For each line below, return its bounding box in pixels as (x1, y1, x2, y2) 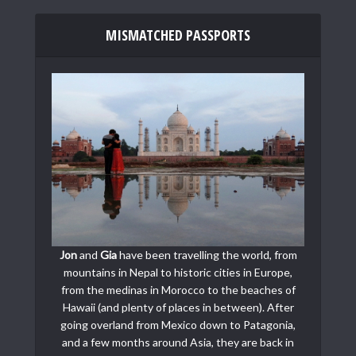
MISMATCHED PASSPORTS (106, 25, 250, 45)
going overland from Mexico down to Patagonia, (60, 318, 296, 332)
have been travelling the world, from (116, 248, 297, 262)
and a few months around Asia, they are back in (62, 335, 294, 350)
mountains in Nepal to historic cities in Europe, (64, 265, 292, 280)
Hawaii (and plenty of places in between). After (62, 300, 294, 315)
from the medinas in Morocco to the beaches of (60, 283, 296, 297)
